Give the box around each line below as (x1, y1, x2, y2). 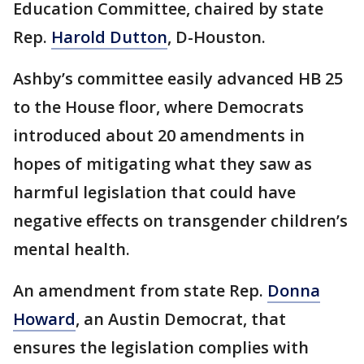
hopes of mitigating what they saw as (13, 153, 312, 175)
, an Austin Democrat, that (76, 308, 286, 331)
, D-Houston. (167, 26, 266, 49)
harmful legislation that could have (13, 181, 296, 204)
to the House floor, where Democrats (13, 96, 304, 119)
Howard (13, 308, 76, 331)
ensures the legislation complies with (13, 336, 309, 359)
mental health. (13, 238, 130, 261)
